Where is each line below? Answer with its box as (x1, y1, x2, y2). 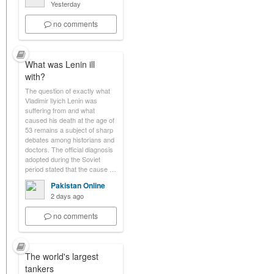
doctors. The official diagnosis (25, 144, 113, 154)
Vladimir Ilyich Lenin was (25, 95, 97, 105)
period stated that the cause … (25, 164, 116, 174)
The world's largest (25, 250, 98, 262)
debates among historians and (25, 135, 114, 144)
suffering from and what (25, 105, 95, 115)
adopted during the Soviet (25, 154, 100, 164)
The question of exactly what (25, 86, 110, 95)
